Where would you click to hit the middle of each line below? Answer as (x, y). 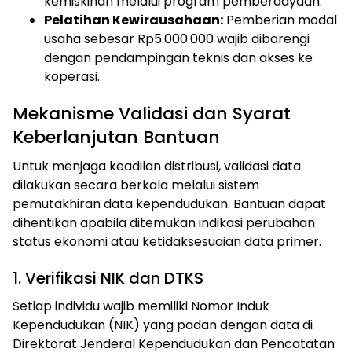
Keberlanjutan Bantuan (116, 137)
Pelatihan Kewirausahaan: (134, 20)
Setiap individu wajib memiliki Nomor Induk (141, 306)
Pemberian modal (280, 20)
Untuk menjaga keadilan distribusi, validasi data (157, 167)
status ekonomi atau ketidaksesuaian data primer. (167, 242)
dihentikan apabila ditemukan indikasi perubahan (164, 223)
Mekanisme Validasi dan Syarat (152, 114)
